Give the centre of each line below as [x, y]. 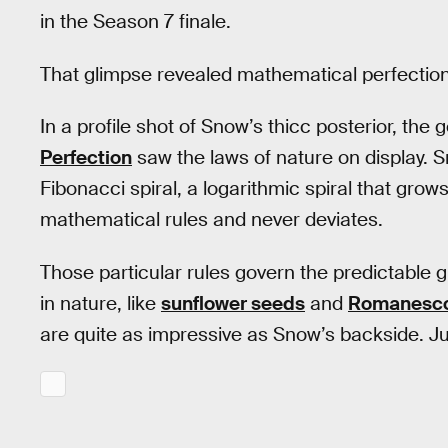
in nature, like [100, 303]
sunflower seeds [233, 303]
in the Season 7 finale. [135, 21]
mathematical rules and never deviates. [211, 220]
